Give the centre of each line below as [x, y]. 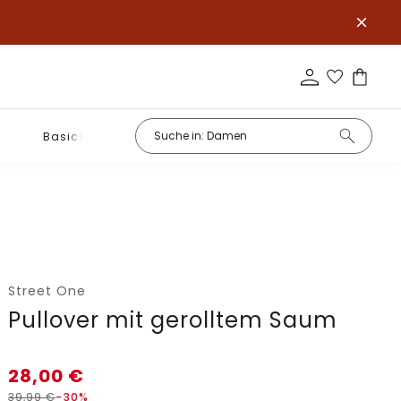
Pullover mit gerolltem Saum [173, 320]
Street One [47, 291]
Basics [64, 136]
